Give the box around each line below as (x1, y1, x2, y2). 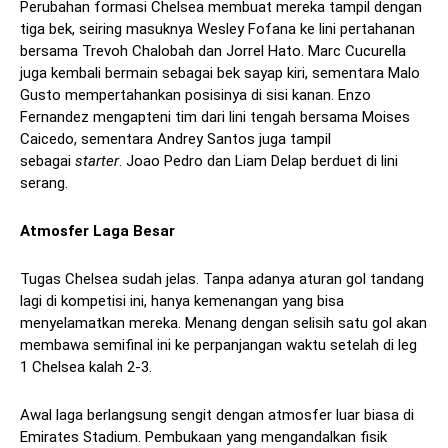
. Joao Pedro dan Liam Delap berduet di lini (119, 152, 398, 171)
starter (75, 152, 119, 171)
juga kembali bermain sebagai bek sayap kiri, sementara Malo (20, 64, 420, 83)
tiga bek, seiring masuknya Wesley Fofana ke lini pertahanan (20, 20, 415, 39)
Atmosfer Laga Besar (20, 222, 175, 241)
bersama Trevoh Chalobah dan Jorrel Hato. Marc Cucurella (20, 42, 406, 61)
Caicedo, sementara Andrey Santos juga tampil (20, 130, 331, 149)
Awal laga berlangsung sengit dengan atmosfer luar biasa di (20, 406, 414, 425)
